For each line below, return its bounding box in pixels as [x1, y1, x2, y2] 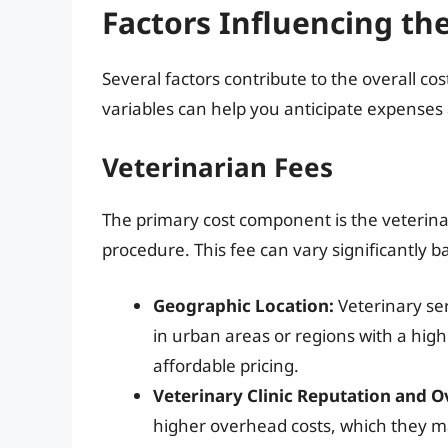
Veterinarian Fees [102, 149, 333, 186]
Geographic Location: [153, 293, 334, 317]
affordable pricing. [153, 353, 299, 377]
